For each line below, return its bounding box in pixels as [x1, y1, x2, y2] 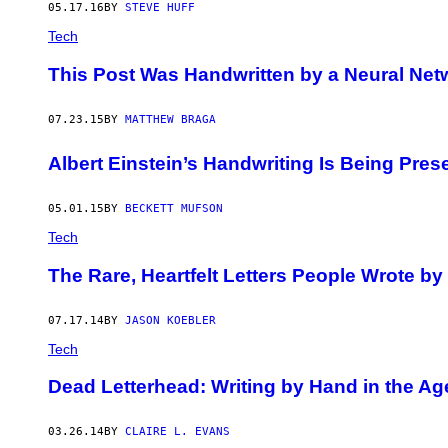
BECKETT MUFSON [125, 202, 223, 216]
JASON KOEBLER [125, 313, 216, 327]
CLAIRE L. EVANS [125, 425, 230, 439]
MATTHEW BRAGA [125, 112, 216, 126]
